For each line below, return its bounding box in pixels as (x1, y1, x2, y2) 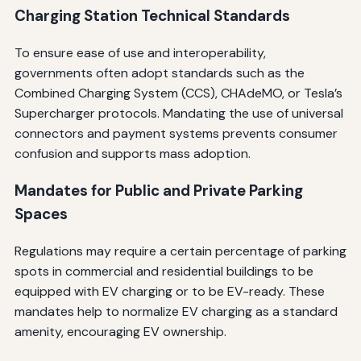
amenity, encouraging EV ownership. (14, 322, 226, 340)
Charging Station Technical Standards (14, 6, 290, 27)
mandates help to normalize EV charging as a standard (14, 302, 338, 320)
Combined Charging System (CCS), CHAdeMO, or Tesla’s (14, 85, 342, 102)
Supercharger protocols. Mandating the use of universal (14, 105, 343, 122)
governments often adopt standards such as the (14, 64, 305, 82)
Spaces (14, 203, 68, 224)
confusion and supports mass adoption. (14, 145, 251, 163)
